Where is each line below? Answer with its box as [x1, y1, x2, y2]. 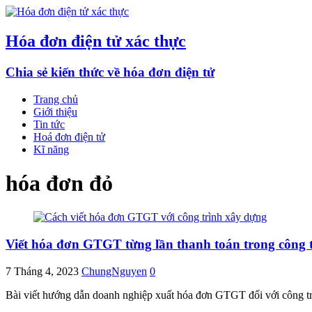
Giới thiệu [33, 105, 77, 118]
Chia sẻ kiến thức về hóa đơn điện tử [6, 64, 214, 79]
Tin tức [33, 118, 65, 130]
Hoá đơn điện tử [33, 130, 105, 143]
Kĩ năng [33, 143, 69, 155]
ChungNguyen [81, 265, 147, 277]
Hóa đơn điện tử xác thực [6, 31, 186, 50]
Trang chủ [33, 93, 78, 105]
